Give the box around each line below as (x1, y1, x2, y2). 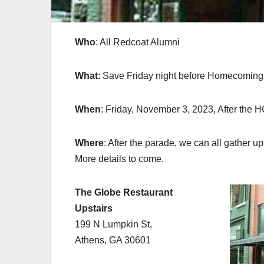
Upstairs (75, 203, 113, 214)
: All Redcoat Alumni (95, 37, 180, 48)
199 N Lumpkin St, (75, 219, 152, 230)
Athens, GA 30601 (75, 235, 151, 246)
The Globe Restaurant (75, 187, 173, 198)
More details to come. (75, 154, 164, 164)
